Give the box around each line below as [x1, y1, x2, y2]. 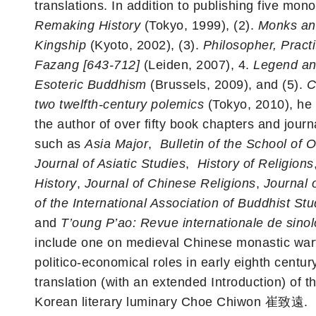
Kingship [35, 38, 86, 53]
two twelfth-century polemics [35, 97, 204, 112]
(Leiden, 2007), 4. [140, 58, 253, 73]
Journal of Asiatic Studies [35, 157, 186, 171]
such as [35, 137, 85, 152]
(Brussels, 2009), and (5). [146, 78, 307, 92]
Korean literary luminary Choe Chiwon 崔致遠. [35, 295, 308, 310]
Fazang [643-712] [35, 58, 140, 73]
